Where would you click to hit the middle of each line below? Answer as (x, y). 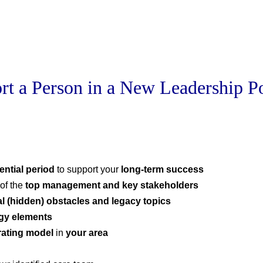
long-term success (162, 170)
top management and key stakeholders (112, 186)
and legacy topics (131, 201)
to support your (88, 170)
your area (87, 233)
